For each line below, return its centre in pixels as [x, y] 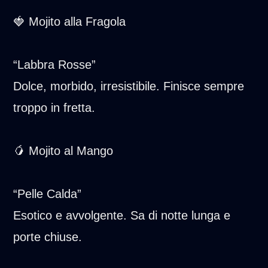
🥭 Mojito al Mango [63, 150]
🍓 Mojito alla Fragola [70, 21]
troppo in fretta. [54, 107]
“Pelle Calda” [48, 194]
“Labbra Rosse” [55, 64]
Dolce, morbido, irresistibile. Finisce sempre [129, 86]
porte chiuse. [48, 237]
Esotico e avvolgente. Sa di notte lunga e [122, 215]
